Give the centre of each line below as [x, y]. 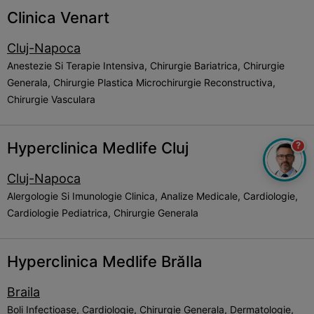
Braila [23, 292]
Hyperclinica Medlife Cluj [98, 148]
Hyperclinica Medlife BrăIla [105, 261]
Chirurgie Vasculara [51, 99]
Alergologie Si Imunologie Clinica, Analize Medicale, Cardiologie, [152, 196]
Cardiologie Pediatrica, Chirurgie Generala [103, 213]
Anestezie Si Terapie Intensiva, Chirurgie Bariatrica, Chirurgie [146, 66]
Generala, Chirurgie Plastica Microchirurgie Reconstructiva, [141, 82]
